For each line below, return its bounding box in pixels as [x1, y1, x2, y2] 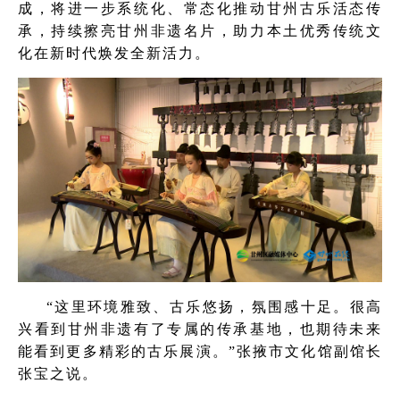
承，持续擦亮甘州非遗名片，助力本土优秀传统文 [18, 22, 382, 38]
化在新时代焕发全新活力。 [18, 45, 211, 61]
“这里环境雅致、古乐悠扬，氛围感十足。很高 [46, 299, 382, 315]
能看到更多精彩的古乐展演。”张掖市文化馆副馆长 [18, 344, 382, 360]
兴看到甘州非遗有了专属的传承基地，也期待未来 [18, 321, 382, 337]
